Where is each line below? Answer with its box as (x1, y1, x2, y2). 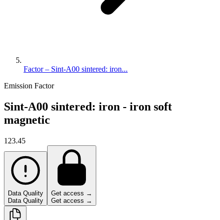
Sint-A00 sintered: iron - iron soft (4, 100, 172, 113)
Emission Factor (4, 82, 54, 90)
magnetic (4, 113, 50, 126)
